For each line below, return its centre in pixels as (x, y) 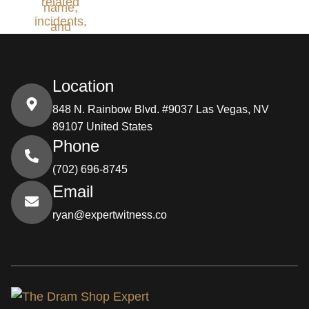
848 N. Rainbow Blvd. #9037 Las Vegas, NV (160, 109)
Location (83, 86)
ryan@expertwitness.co (109, 215)
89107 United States (102, 126)
